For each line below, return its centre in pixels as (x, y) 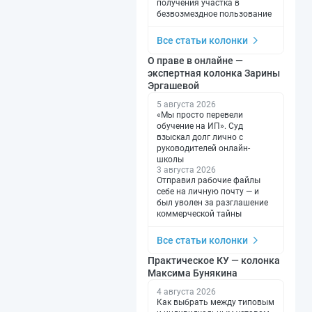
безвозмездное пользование (214, 14)
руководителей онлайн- (203, 148)
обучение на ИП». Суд (200, 126)
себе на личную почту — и (208, 191)
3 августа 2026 (186, 170)
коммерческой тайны (199, 213)
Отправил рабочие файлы (209, 180)
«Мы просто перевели (200, 115)
